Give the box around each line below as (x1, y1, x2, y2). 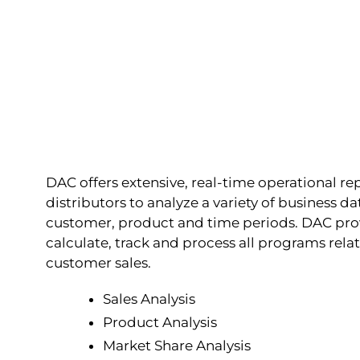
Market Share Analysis (103, 337, 251, 354)
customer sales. (46, 254, 151, 271)
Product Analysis (103, 313, 217, 330)
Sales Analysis (103, 290, 195, 307)
